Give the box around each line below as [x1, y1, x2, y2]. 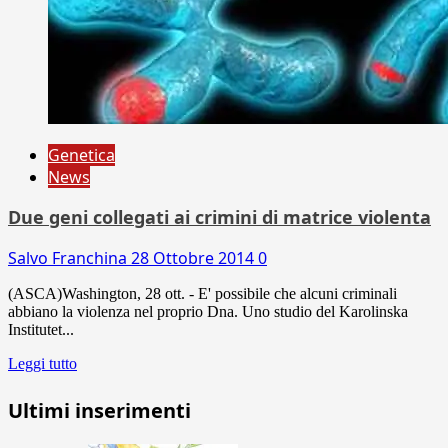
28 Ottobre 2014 [131, 246, 258, 269]
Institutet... [8, 320, 74, 338]
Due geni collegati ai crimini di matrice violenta [8, 204, 431, 229]
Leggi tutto [8, 354, 77, 372]
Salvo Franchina [8, 246, 131, 269]
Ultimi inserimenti [8, 396, 191, 424]
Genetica [48, 143, 115, 166]
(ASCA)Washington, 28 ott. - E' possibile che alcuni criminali [8, 284, 397, 302]
